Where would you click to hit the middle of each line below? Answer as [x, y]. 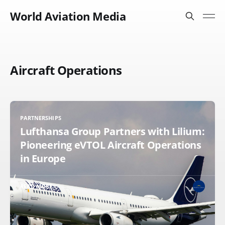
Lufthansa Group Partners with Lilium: [113, 131]
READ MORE [36, 186]
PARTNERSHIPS [41, 118]
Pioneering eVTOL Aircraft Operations [111, 145]
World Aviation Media [68, 16]
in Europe [43, 158]
